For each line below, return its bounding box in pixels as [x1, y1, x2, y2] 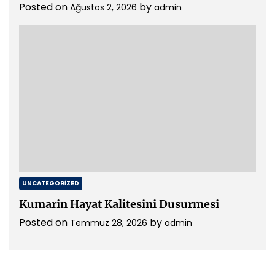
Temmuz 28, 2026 [70, 217, 147, 229]
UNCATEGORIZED [22, 179, 79, 188]
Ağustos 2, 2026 [70, 1, 137, 14]
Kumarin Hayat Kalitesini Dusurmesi [19, 197, 219, 211]
